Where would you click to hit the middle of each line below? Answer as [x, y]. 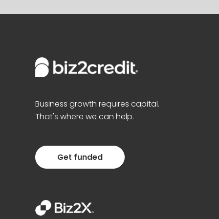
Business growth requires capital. [97, 104]
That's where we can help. [85, 117]
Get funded [80, 157]
